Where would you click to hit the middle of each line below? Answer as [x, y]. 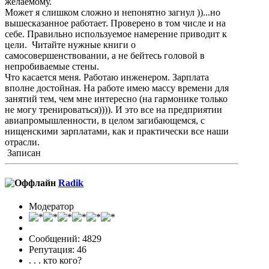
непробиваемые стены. [52, 67]
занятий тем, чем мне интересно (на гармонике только [116, 99]
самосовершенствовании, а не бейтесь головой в [105, 56]
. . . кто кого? [55, 260]
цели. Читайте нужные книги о [70, 45]
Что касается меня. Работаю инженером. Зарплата [107, 77]
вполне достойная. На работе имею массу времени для [117, 88]
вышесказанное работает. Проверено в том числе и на [115, 23]
